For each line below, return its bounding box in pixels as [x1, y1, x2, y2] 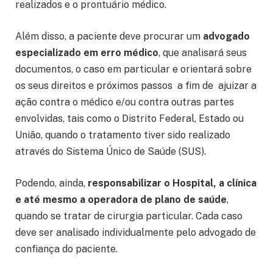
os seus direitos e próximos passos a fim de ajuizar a [15, 79, 257, 91]
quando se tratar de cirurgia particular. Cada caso [15, 210, 243, 222]
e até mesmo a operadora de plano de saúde [15, 193, 227, 205]
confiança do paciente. [15, 243, 118, 255]
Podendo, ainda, [15, 177, 88, 189]
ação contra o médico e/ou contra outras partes [15, 96, 234, 108]
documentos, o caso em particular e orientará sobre [15, 63, 252, 75]
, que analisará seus [158, 46, 247, 58]
